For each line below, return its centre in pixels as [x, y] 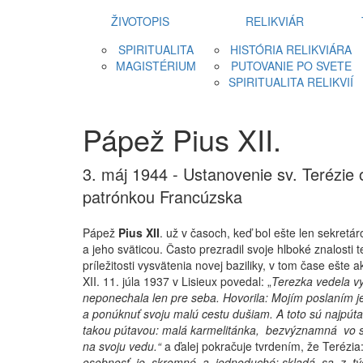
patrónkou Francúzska [162, 196]
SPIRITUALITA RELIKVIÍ [291, 82]
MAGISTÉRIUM [156, 66]
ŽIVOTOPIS [140, 21]
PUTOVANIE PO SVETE [291, 66]
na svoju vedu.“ [124, 346]
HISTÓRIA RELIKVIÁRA [291, 49]
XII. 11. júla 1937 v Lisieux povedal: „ [177, 281]
